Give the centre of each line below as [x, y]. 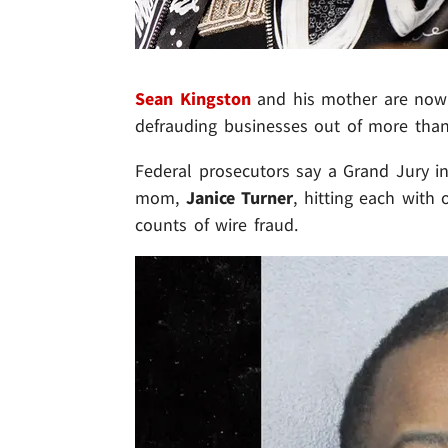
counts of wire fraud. [216, 225]
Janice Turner [239, 198]
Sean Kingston [193, 99]
